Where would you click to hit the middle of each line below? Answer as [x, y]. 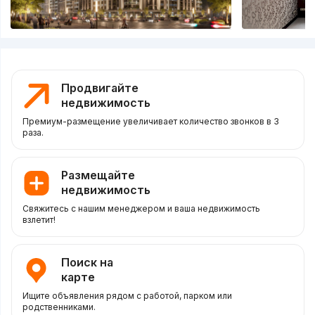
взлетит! [39, 220]
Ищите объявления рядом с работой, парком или [127, 296]
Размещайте [98, 175]
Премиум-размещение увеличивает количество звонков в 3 [150, 122]
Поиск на [87, 263]
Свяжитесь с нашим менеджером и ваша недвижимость [141, 209]
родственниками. [59, 307]
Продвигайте [99, 88]
